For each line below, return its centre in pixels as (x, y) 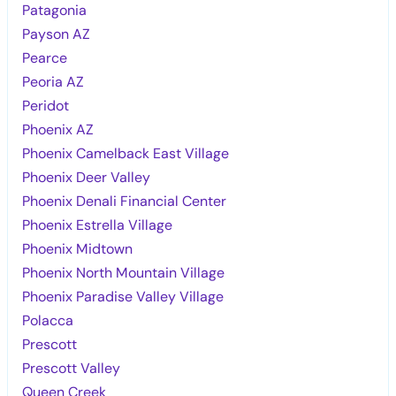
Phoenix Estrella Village (98, 225)
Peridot (46, 105)
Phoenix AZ (58, 129)
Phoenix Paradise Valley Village (123, 296)
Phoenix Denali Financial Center (125, 201)
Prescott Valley (72, 368)
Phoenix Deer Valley (87, 177)
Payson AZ (57, 34)
